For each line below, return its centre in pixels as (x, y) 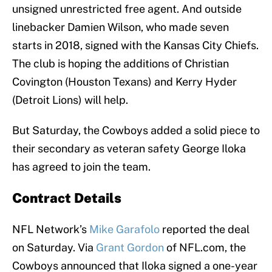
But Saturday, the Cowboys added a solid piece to (136, 131)
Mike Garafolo (124, 229)
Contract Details (67, 198)
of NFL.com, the (205, 248)
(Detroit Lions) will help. (70, 100)
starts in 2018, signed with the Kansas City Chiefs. (135, 46)
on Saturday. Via (54, 248)
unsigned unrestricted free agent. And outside (127, 9)
